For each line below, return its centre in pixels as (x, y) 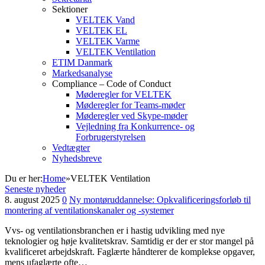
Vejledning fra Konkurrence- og (135, 126)
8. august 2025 (33, 200)
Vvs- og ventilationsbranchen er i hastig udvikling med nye (115, 230)
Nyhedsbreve (77, 158)
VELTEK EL (101, 30)
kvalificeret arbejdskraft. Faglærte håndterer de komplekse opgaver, (130, 252)
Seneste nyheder (35, 189)
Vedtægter (71, 148)
